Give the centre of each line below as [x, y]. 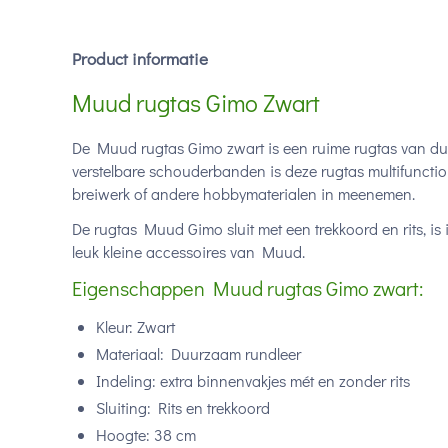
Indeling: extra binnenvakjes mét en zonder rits [253, 380]
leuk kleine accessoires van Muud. [190, 251]
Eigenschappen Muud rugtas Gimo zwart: [247, 288]
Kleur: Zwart [135, 326]
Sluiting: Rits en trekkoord [183, 407]
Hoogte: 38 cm [146, 434]
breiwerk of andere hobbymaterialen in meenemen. [243, 193]
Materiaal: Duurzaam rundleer [198, 353]
